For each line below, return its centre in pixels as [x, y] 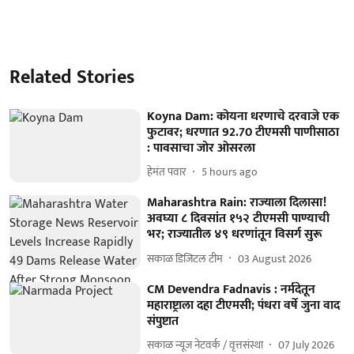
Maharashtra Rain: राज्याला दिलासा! [237, 203]
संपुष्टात [163, 321]
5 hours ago [230, 172]
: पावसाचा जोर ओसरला [201, 148]
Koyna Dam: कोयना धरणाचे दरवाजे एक [243, 116]
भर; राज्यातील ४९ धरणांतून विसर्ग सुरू [235, 235]
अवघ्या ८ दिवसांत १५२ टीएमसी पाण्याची [239, 219]
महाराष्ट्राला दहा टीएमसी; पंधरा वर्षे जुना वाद [244, 305]
